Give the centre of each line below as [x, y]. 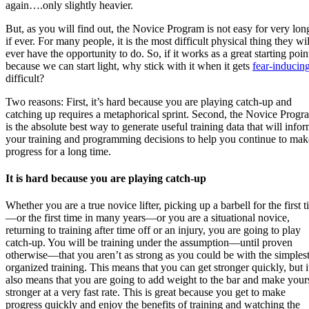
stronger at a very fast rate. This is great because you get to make [146, 292]
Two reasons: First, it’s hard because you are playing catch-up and [149, 101]
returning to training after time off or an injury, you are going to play [153, 230]
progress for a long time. [58, 151]
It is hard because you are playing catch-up [106, 178]
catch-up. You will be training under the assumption [117, 243]
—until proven [261, 243]
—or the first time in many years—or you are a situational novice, [148, 218]
